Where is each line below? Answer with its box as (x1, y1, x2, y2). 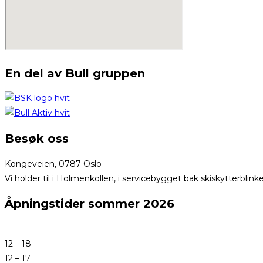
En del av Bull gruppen (5, 66, 145, 80)
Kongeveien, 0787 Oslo (5, 158, 102, 169)
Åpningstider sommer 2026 (5, 197, 174, 211)
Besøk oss (5, 131, 69, 146)
